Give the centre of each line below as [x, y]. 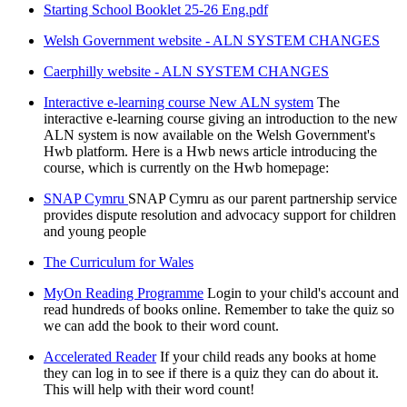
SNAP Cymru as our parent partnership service [263, 199]
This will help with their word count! [149, 390]
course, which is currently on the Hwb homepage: [186, 168]
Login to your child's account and [303, 293]
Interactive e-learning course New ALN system [179, 103]
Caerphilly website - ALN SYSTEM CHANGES [186, 72]
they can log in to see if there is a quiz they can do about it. [211, 373]
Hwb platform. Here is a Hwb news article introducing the [210, 152]
